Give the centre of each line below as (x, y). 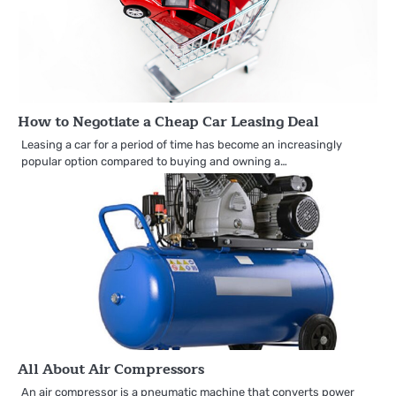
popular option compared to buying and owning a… (154, 161)
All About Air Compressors (111, 369)
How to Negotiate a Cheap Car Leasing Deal (168, 122)
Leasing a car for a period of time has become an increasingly (182, 144)
